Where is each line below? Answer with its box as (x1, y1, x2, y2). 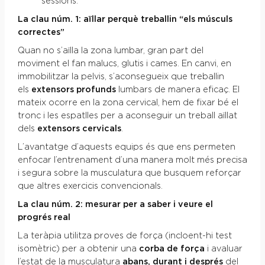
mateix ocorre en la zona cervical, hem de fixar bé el (17, 99, 238, 107)
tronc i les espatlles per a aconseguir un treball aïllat (17, 112, 237, 120)
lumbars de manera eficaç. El (115, 86, 240, 94)
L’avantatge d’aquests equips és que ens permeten (17, 143, 235, 151)
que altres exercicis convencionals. (17, 182, 163, 190)
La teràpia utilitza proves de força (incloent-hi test (17, 231, 232, 240)
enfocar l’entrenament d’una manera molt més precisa (17, 156, 247, 164)
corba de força (138, 244, 205, 253)
